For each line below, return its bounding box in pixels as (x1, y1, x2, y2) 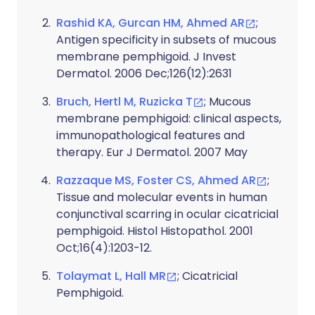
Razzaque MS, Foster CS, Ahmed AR (56, 172, 256, 188)
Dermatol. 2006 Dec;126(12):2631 (56, 65, 232, 82)
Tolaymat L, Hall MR (56, 268, 166, 284)
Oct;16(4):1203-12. (56, 240, 152, 256)
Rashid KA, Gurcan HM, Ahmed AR (56, 15, 245, 31)
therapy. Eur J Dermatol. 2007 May (56, 144, 247, 160)
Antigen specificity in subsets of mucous (56, 32, 276, 48)
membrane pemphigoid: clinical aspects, (56, 110, 281, 127)
